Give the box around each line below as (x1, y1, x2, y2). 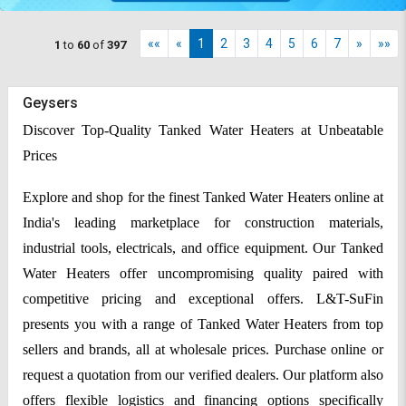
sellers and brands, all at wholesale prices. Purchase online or (23, 342, 383, 358)
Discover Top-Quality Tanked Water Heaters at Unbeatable (23, 121, 383, 138)
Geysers (23, 94, 78, 112)
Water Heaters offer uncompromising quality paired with (23, 266, 383, 282)
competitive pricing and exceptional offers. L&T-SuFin (23, 291, 383, 307)
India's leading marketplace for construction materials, (23, 215, 383, 231)
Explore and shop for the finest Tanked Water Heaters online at (23, 189, 383, 206)
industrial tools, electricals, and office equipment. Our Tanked (23, 240, 383, 256)
